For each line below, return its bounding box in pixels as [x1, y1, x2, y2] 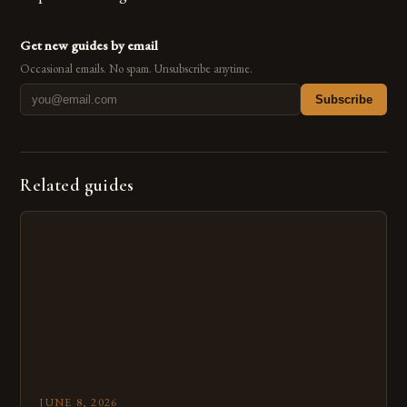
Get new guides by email [20, 36, 159, 55]
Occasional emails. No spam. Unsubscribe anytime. [20, 61, 253, 77]
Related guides [20, 174, 134, 197]
